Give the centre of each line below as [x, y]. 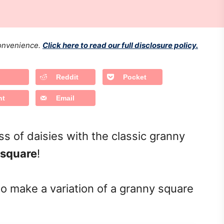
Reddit [67, 77]
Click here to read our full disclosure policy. [120, 45]
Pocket [134, 77]
